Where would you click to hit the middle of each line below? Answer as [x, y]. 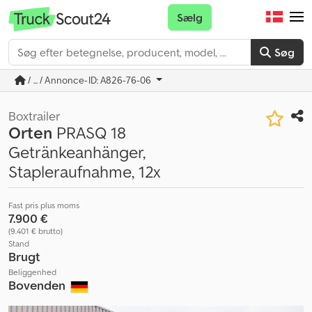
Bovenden [38, 285]
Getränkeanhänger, [77, 152]
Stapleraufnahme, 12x [84, 172]
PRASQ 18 [89, 133]
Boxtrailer [34, 116]
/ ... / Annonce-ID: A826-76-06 [90, 80]
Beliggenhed [32, 272]
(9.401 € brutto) [36, 231]
